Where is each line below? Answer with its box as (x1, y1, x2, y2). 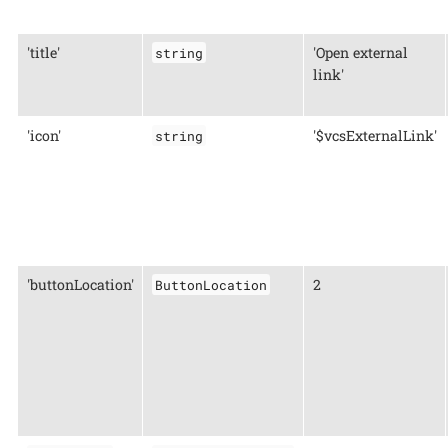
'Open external (312, 42, 408, 62)
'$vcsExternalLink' (312, 125, 437, 145)
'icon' (26, 125, 61, 145)
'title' (26, 42, 60, 62)
